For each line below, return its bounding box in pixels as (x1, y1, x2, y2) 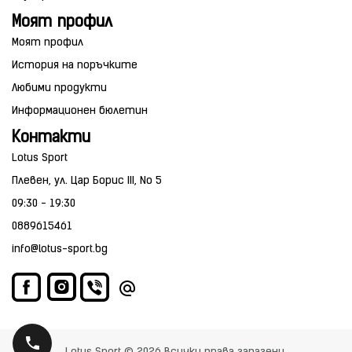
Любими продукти (12, 82, 107, 94)
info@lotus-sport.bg (12, 243, 108, 255)
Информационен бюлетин (12, 104, 148, 117)
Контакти (12, 130, 90, 146)
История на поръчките (12, 59, 137, 71)
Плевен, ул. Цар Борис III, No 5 (12, 174, 162, 187)
